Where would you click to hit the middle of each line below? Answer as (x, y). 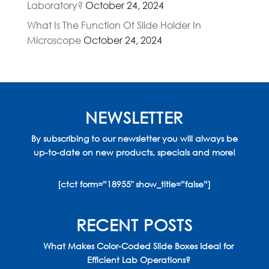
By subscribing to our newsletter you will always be (134, 139)
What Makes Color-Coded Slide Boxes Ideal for (139, 246)
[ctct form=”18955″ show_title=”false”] (134, 184)
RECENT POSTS (134, 225)
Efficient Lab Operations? (138, 260)
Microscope (54, 40)
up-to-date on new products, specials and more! (134, 153)
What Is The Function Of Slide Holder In (114, 25)
